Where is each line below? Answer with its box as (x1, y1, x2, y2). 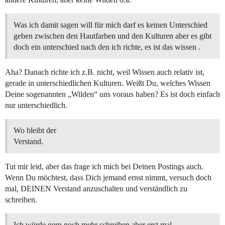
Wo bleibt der (14, 126, 56, 135)
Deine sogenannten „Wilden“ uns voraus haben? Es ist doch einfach (5, 90, 220, 99)
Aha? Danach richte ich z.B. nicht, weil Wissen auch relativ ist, (5, 68, 204, 77)
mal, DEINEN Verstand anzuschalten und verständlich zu (5, 184, 187, 193)
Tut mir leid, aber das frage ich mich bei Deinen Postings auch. (5, 162, 203, 171)
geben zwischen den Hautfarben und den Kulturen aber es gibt (14, 32, 211, 41)
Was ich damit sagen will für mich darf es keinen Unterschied (14, 21, 207, 30)
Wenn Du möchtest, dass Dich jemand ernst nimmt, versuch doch (5, 173, 211, 182)
